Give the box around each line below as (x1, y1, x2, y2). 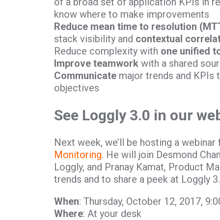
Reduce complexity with (54, 45, 161, 57)
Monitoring (54, 149, 102, 161)
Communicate (54, 69, 119, 82)
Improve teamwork (54, 57, 138, 69)
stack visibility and (54, 32, 136, 45)
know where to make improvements (54, 8, 209, 20)
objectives (54, 82, 99, 94)
